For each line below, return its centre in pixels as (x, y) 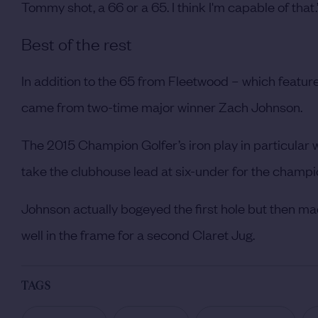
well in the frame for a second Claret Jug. (138, 235)
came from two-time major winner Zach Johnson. (162, 107)
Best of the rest (77, 44)
